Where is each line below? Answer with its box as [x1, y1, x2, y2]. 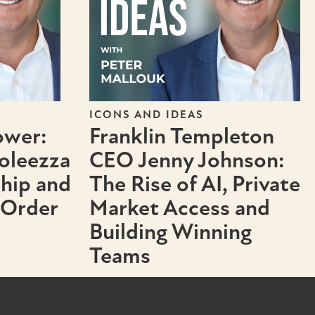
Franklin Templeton [89, 123, 274, 150]
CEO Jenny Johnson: [89, 147, 284, 174]
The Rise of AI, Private [89, 171, 300, 198]
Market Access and [89, 195, 270, 221]
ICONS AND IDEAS [89, 108, 204, 122]
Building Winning [89, 219, 252, 245]
